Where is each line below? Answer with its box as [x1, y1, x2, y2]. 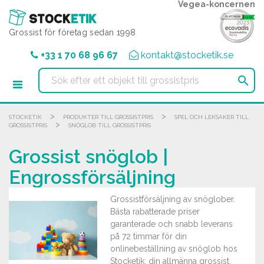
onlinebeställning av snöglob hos [110, 244, 237, 253]
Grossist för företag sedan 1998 [9, 28, 136, 37]
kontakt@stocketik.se [141, 49, 233, 61]
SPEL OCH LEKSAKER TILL [174, 114, 249, 120]
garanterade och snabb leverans [110, 219, 233, 229]
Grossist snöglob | [9, 146, 168, 167]
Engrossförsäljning [9, 166, 176, 188]
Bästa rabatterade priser [110, 207, 200, 216]
